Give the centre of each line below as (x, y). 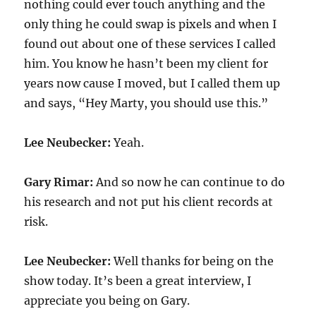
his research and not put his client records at (149, 202)
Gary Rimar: (60, 182)
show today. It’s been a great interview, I (138, 281)
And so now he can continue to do (191, 182)
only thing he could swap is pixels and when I (151, 24)
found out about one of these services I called (150, 44)
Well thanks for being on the (194, 261)
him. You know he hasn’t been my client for (146, 64)
